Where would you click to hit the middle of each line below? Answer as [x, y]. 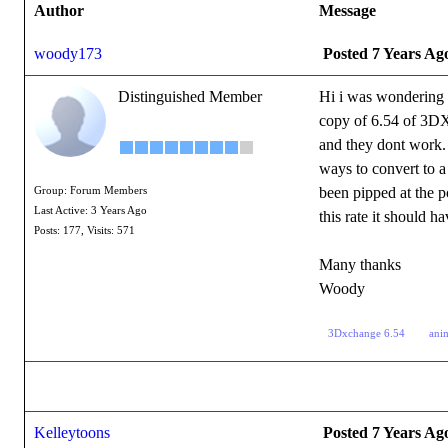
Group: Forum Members [90, 190]
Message [347, 10]
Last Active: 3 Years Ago [90, 210]
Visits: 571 [111, 230]
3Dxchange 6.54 [366, 333]
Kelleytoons [72, 432]
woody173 [68, 53]
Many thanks [360, 264]
